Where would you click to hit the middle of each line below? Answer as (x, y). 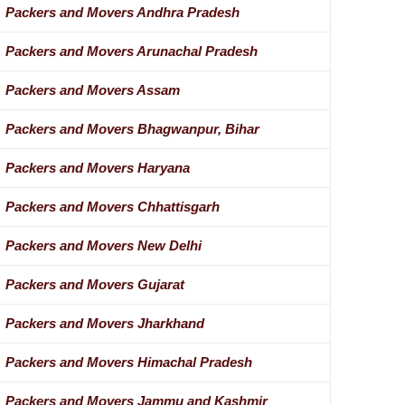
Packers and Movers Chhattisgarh (112, 207)
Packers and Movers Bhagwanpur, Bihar (132, 129)
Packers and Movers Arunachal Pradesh (131, 52)
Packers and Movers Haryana (97, 168)
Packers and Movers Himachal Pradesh (128, 363)
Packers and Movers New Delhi (103, 246)
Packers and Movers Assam (92, 90)
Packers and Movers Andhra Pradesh (122, 13)
